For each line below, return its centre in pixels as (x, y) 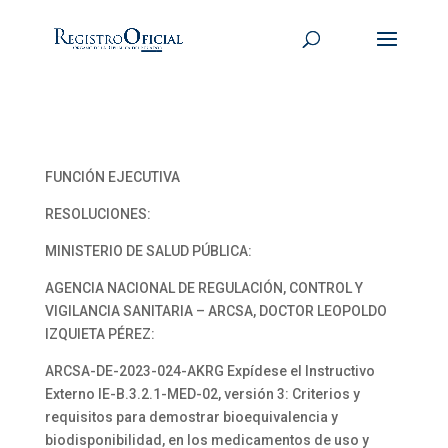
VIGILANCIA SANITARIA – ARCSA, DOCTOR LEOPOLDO (215, 311)
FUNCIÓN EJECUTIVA (112, 177)
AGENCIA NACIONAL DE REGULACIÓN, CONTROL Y (203, 288)
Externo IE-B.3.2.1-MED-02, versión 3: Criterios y (202, 394)
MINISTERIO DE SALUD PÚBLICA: (148, 251)
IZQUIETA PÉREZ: (99, 334)
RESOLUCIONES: (97, 214)
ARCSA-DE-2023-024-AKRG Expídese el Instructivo (209, 371)
